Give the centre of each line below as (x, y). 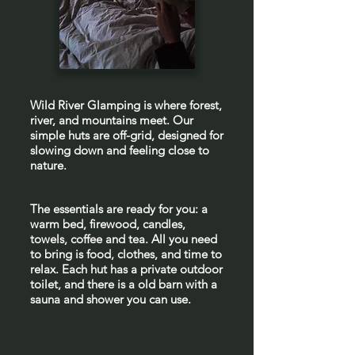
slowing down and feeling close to (120, 150)
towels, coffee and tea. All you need (124, 239)
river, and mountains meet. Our (112, 120)
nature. (48, 165)
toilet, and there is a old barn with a (124, 284)
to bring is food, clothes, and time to (126, 254)
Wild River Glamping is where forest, (126, 105)
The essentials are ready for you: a (119, 209)
